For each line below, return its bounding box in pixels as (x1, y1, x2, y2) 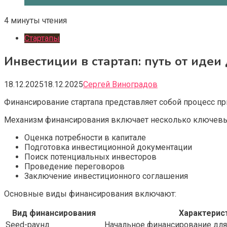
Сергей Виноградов (83, 79, 158, 89)
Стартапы (24, 33, 60, 43)
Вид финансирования (12, 208, 96, 218)
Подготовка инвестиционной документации (24, 142, 192, 152)
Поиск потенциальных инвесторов (24, 152, 157, 162)
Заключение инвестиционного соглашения (24, 171, 188, 181)
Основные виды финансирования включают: (4, 188, 176, 199)
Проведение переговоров (24, 161, 125, 171)
